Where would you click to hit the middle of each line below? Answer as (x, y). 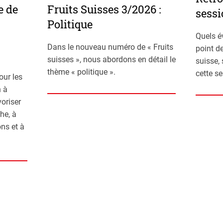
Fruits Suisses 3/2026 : (104, 9)
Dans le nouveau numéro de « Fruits (110, 47)
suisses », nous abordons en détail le (111, 60)
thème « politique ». (81, 72)
